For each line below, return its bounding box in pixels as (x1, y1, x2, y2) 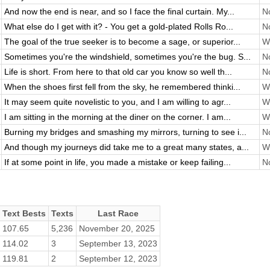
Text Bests (2, 208, 46, 218)
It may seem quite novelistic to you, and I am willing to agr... (4, 96, 231, 107)
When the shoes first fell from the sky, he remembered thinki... (4, 81, 240, 92)
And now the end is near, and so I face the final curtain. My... (4, 6, 234, 16)
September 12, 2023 (78, 253, 157, 263)
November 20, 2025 (78, 223, 155, 233)
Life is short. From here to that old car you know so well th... (4, 66, 232, 77)
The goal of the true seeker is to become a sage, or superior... (4, 36, 240, 46)
